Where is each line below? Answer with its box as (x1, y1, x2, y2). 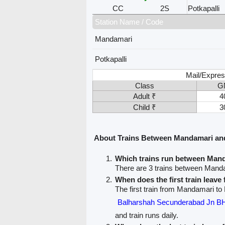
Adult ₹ (133, 91, 156, 100)
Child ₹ (133, 102, 156, 111)
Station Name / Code (94, 17, 163, 26)
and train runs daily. (115, 211, 178, 220)
